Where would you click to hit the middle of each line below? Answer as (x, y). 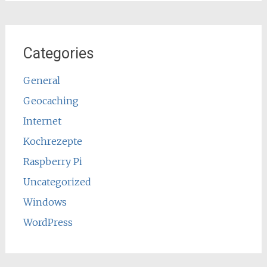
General (41, 80)
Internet (42, 121)
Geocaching (51, 101)
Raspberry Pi (52, 162)
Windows (45, 202)
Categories (58, 53)
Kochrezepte (52, 141)
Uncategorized (57, 182)
